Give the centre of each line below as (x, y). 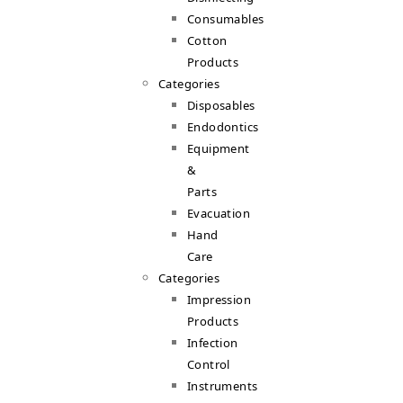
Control (209, 364)
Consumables (226, 19)
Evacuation (219, 213)
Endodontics (223, 127)
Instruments (223, 386)
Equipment (219, 148)
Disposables (221, 105)
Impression (219, 300)
